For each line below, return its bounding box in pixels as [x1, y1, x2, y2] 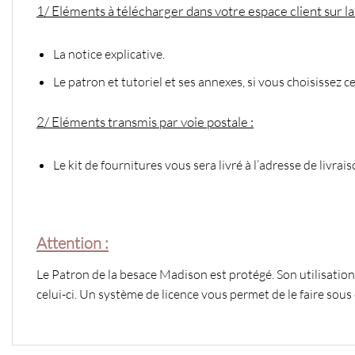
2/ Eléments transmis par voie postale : [36, 113, 254, 131]
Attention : [36, 233, 109, 254]
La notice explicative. [52, 46, 165, 63]
